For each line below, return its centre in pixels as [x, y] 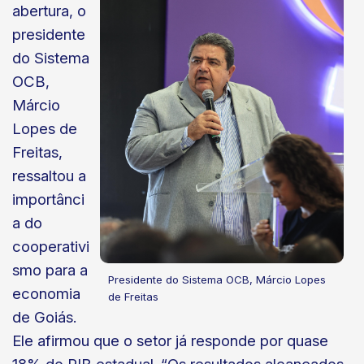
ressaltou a [49, 176]
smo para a [50, 271]
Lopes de [45, 129]
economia [46, 294]
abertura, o [49, 11]
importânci [48, 200]
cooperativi [51, 247]
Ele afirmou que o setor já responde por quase [170, 341]
